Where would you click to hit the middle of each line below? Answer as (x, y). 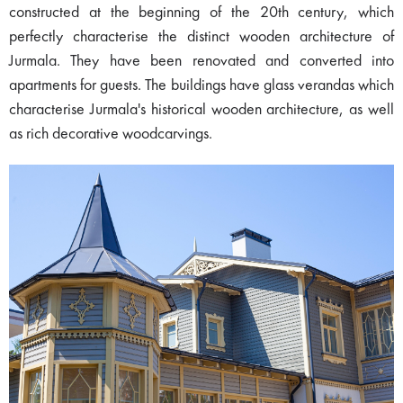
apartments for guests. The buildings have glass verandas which (201, 86)
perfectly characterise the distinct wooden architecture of (201, 37)
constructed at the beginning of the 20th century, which (201, 13)
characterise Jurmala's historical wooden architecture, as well (201, 110)
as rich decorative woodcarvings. (111, 134)
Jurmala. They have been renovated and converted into (201, 62)
